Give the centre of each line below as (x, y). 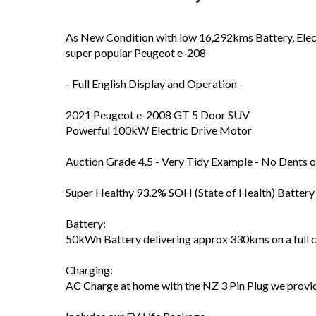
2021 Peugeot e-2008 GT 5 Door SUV (158, 115)
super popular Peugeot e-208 (136, 53)
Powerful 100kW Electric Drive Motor (159, 130)
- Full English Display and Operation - (154, 84)
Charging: (89, 270)
